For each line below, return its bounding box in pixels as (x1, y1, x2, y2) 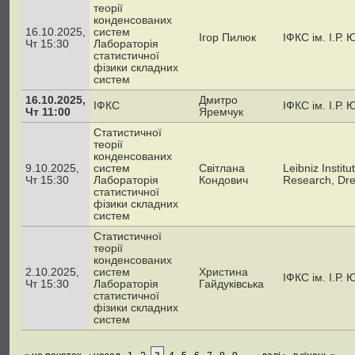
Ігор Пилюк (199, 31, 256, 44)
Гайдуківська (199, 277, 264, 290)
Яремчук (199, 105, 243, 118)
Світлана (199, 162, 245, 174)
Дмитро (199, 94, 238, 106)
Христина (199, 265, 248, 278)
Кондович (199, 174, 248, 186)
